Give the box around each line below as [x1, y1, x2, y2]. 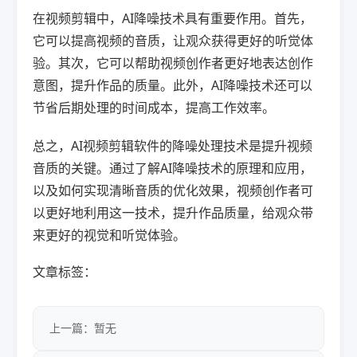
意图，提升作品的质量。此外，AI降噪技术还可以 [33, 76, 312, 94]
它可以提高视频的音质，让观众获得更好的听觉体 [33, 32, 313, 49]
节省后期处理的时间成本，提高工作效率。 [33, 99, 275, 116]
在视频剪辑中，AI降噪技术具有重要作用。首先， [33, 10, 312, 27]
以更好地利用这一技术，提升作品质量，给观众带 [33, 204, 313, 222]
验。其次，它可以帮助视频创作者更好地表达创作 [33, 54, 313, 72]
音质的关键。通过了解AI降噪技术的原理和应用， [33, 159, 312, 177]
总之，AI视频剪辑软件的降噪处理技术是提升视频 [33, 137, 312, 155]
